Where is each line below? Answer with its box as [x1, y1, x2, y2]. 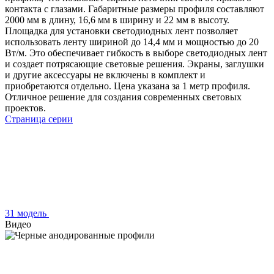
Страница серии [5, 113, 73, 124]
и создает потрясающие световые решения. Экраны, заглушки [5, 58, 264, 69]
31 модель [5, 207, 49, 218]
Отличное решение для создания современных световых [5, 91, 242, 102]
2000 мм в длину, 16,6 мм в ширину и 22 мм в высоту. [5, 14, 229, 25]
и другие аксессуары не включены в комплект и [5, 69, 206, 80]
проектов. [5, 102, 46, 113]
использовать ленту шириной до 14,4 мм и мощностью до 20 [5, 36, 259, 47]
